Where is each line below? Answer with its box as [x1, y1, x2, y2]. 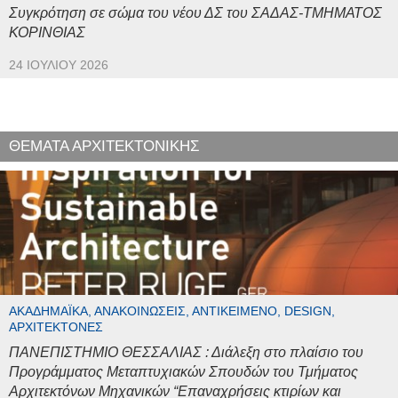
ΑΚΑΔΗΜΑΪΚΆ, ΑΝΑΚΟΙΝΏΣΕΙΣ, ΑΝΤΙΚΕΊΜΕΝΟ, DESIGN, [9, 305, 335, 319]
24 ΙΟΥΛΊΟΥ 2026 [9, 59, 108, 73]
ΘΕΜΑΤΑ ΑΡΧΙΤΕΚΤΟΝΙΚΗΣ [9, 138, 200, 155]
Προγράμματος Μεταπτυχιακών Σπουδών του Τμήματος [9, 364, 358, 380]
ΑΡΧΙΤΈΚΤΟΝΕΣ [9, 321, 103, 335]
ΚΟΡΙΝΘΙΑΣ [9, 25, 85, 41]
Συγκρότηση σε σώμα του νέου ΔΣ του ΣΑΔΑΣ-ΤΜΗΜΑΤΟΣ [9, 5, 382, 21]
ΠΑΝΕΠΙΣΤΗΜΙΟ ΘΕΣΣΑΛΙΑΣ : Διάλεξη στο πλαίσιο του [9, 345, 363, 361]
